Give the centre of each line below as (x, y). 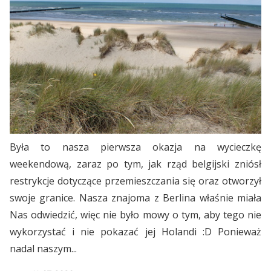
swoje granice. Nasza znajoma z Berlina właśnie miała (135, 198)
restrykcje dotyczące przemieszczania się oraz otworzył (135, 181)
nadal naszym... (43, 249)
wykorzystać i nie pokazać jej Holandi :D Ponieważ (135, 232)
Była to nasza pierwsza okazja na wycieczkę (135, 147)
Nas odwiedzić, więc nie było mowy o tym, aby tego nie (135, 215)
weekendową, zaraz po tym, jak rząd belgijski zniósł (135, 164)
